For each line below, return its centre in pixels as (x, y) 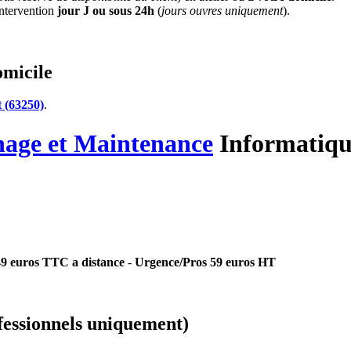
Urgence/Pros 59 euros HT (205, 262)
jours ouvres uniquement (222, 10)
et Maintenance (127, 143)
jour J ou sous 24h (106, 10)
